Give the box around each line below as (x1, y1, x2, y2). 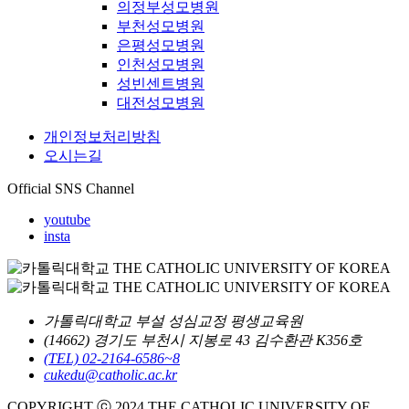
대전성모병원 (117, 95, 204, 111)
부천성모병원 (117, 18, 204, 35)
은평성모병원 (117, 37, 204, 54)
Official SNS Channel (7, 181, 134, 197)
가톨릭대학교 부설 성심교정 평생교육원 (44, 313, 303, 330)
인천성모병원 (117, 57, 204, 73)
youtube (44, 212, 90, 228)
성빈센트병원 (117, 76, 204, 92)
